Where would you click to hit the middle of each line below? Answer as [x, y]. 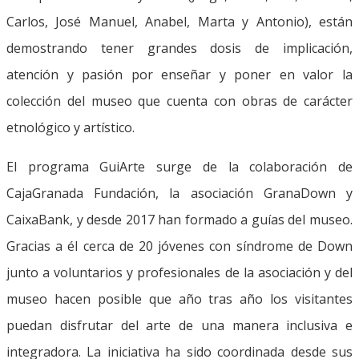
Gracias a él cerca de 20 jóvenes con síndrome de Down [179, 246]
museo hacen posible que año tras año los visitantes [179, 298]
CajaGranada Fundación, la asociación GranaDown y [179, 193]
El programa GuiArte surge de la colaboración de [179, 166]
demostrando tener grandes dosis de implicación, [179, 48]
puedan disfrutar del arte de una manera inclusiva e [179, 325]
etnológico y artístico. [71, 127]
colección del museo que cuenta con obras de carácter [179, 101]
